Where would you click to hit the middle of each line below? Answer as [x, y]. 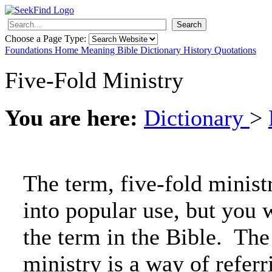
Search [189, 25]
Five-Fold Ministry [94, 80]
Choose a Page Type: [47, 39]
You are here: [71, 118]
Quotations [235, 50]
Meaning [99, 50]
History [199, 50]
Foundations [30, 50]
